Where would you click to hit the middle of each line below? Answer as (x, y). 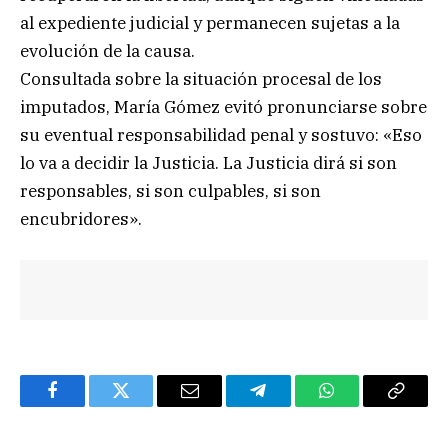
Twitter (145, 405)
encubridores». (81, 219)
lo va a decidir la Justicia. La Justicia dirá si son (208, 163)
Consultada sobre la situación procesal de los (201, 79)
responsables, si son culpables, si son (170, 191)
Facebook (85, 405)
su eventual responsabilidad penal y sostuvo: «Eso (221, 135)
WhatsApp (364, 405)
